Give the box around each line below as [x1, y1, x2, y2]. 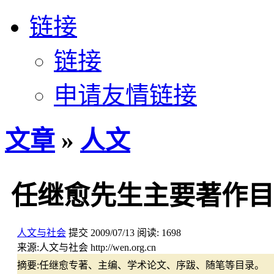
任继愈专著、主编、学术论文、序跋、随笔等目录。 [39, 260, 264, 271]
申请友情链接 [54, 82, 197, 109]
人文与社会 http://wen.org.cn [39, 242, 156, 253]
